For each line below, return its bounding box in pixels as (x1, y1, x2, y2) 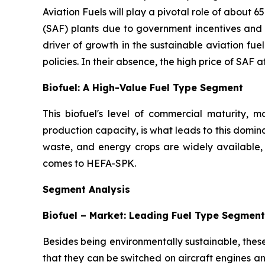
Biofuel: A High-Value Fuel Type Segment (43, 81, 243, 93)
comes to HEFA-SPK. (43, 157, 136, 169)
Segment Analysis (43, 183, 130, 195)
